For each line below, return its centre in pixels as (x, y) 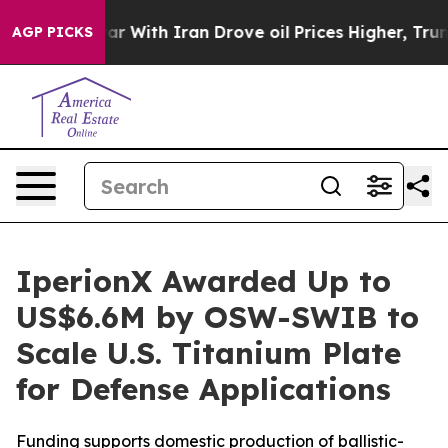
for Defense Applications (203, 389)
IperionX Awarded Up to (203, 281)
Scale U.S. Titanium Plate (208, 353)
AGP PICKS (52, 32)
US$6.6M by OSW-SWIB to (217, 317)
